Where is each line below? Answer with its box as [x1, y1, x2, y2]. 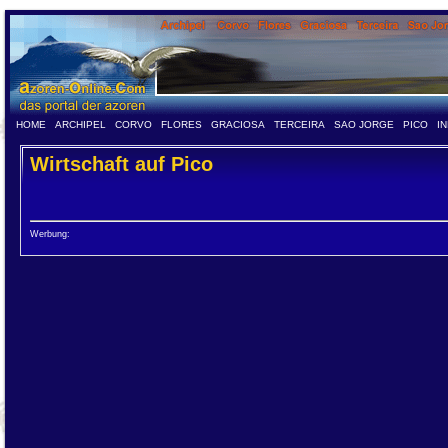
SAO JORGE [334, 119, 394, 130]
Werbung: [30, 229, 70, 239]
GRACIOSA [211, 119, 265, 130]
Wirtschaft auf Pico [30, 153, 213, 175]
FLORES [161, 119, 202, 130]
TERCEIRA [274, 119, 325, 130]
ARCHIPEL [55, 119, 106, 130]
